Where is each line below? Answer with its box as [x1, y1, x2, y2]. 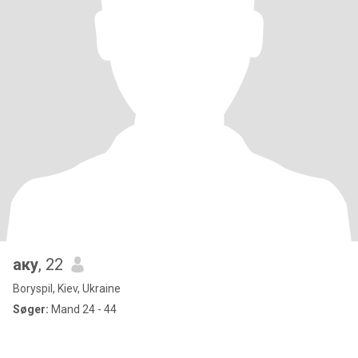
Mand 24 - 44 [49, 303, 117, 316]
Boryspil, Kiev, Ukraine [13, 282, 121, 295]
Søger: [13, 303, 49, 316]
